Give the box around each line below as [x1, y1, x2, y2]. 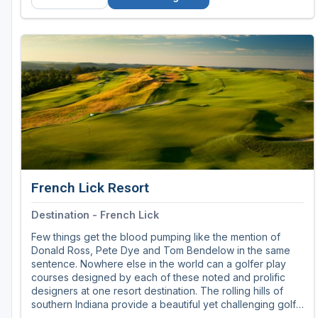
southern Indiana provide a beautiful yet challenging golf [31, 298, 296, 311]
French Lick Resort [31, 180, 149, 197]
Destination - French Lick [31, 209, 159, 221]
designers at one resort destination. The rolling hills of [31, 285, 283, 297]
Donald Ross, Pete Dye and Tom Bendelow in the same [31, 244, 290, 257]
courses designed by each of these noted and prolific [31, 271, 285, 284]
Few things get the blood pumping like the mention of [31, 231, 280, 243]
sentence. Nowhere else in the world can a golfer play [31, 258, 286, 270]
